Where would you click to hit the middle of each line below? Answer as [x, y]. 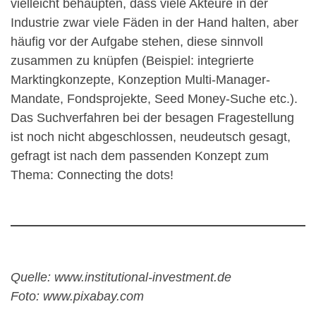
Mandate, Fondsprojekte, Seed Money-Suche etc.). [154, 98]
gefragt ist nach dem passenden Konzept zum [140, 156]
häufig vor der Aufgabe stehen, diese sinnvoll [137, 41]
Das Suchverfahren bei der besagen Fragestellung [152, 117]
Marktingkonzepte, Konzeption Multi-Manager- [140, 79]
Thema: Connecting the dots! [92, 175]
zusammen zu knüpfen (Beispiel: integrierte [132, 60]
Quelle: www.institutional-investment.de [121, 277]
